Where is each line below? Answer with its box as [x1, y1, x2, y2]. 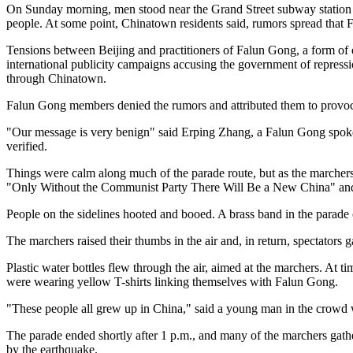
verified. [6, 139, 47, 154]
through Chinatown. [6, 72, 106, 86]
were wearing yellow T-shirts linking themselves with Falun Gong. [6, 275, 338, 289]
